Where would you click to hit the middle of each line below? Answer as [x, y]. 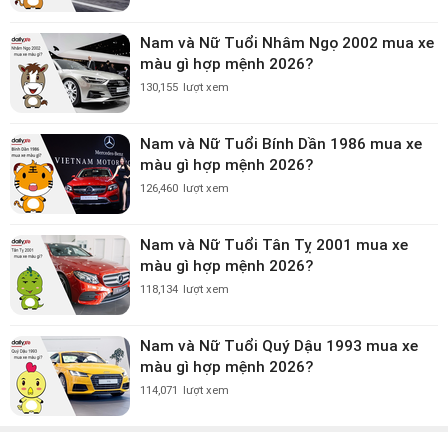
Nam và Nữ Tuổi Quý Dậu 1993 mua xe [279, 345]
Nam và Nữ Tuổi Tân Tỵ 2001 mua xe [274, 244]
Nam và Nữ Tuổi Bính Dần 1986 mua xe [281, 143]
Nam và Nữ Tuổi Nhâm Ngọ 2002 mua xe [287, 42]
